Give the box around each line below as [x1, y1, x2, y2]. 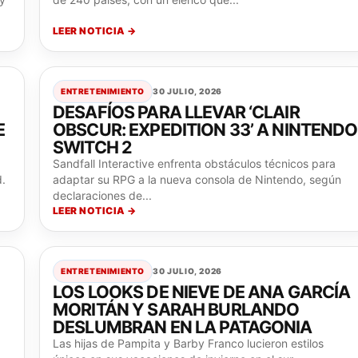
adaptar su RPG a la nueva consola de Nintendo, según [53, 173, 341, 187]
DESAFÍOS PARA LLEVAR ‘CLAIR [53, 101, 300, 123]
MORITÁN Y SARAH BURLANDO [53, 299, 300, 320]
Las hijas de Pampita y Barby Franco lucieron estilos [53, 336, 324, 351]
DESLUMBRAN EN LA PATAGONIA [53, 316, 312, 338]
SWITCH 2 [53, 137, 133, 158]
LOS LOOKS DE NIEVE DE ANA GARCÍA [53, 281, 351, 303]
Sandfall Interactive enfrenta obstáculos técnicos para [53, 157, 336, 171]
